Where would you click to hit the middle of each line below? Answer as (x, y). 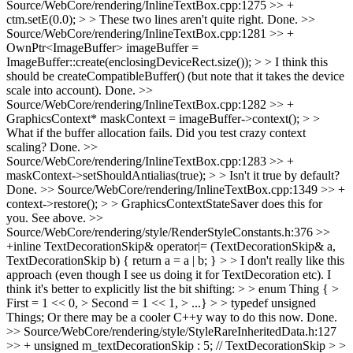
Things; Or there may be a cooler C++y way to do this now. (155, 317)
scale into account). (54, 90)
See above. (59, 218)
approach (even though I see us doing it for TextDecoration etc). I (169, 275)
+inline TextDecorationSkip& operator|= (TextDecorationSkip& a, (171, 246)
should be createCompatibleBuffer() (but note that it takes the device (175, 76)
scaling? (26, 147)
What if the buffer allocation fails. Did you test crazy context (156, 133)
